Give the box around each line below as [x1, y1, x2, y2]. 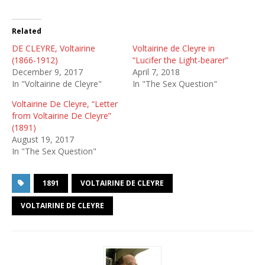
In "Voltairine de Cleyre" [12, 78, 102, 89]
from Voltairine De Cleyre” [12, 110, 111, 121]
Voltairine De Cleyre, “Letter [12, 98, 118, 109]
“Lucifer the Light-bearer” [132, 54, 228, 66]
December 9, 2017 [12, 66, 83, 77]
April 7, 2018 [132, 66, 180, 77]
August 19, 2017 [12, 134, 74, 145]
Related [12, 26, 41, 36]
